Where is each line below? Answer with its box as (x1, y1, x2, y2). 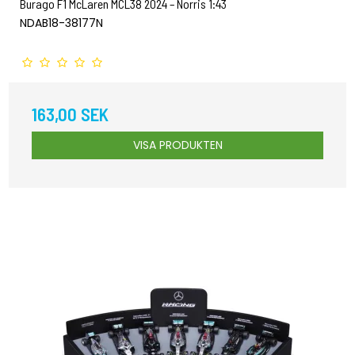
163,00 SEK (32, 102, 109, 125)
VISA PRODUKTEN (132, 136, 223, 153)
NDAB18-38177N (20, 14, 103, 31)
